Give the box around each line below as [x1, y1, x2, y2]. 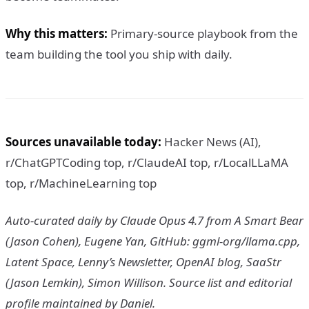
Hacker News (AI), [161, 133, 261, 150]
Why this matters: [6, 25, 108, 41]
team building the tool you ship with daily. [6, 46, 232, 62]
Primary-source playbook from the [108, 25, 298, 41]
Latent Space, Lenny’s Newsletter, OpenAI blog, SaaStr [6, 253, 281, 270]
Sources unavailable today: [6, 133, 161, 150]
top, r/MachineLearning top [6, 175, 157, 191]
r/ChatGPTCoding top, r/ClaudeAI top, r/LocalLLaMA [6, 154, 288, 170]
